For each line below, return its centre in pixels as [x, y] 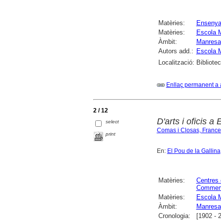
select [112, 121]
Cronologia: [174, 216]
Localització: [176, 62]
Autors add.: [176, 51]
